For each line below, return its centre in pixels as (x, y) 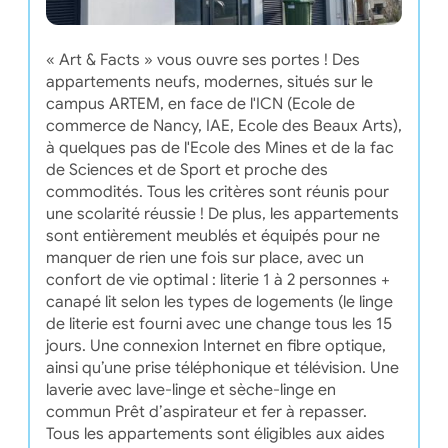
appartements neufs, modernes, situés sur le (209, 81)
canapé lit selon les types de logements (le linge (219, 301)
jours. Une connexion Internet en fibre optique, (215, 345)
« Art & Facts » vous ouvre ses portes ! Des (202, 59)
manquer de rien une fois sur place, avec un (204, 257)
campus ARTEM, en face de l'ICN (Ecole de (200, 103)
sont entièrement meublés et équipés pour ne (212, 235)
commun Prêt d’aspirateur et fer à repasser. (206, 411)
